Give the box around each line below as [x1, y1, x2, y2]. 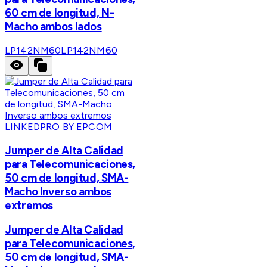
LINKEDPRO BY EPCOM [5, 120, 112, 132]
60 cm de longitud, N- [5, 6, 114, 20]
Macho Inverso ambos [5, 184, 111, 198]
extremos [5, 198, 54, 212]
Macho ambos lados [5, 20, 102, 34]
